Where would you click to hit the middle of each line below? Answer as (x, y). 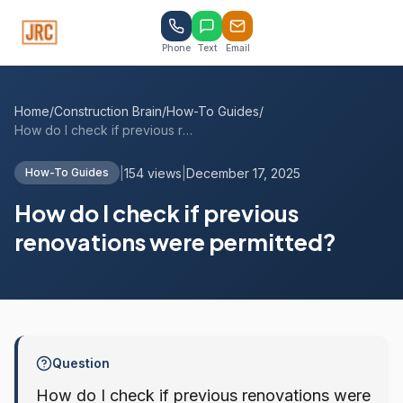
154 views (153, 173)
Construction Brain (108, 111)
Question (81, 363)
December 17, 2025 (243, 173)
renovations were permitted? (175, 242)
